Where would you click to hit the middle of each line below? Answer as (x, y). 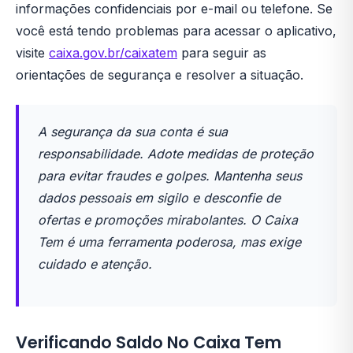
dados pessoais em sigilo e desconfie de (159, 198)
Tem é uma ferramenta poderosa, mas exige (169, 242)
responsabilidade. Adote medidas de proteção (176, 154)
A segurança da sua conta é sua (133, 132)
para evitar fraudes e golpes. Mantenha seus (170, 176)
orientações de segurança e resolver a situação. (160, 75)
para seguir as (222, 53)
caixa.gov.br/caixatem (113, 53)
